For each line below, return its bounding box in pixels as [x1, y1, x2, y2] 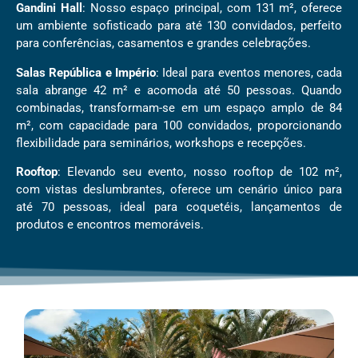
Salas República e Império [16, 65, 156, 80]
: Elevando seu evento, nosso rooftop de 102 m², [58, 165, 342, 180]
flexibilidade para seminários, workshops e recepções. [16, 135, 306, 150]
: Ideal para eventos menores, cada [155, 65, 342, 80]
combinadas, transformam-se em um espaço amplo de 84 [16, 100, 342, 115]
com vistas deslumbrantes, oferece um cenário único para [16, 182, 342, 197]
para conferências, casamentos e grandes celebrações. [16, 36, 311, 51]
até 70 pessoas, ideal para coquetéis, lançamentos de [16, 200, 342, 215]
